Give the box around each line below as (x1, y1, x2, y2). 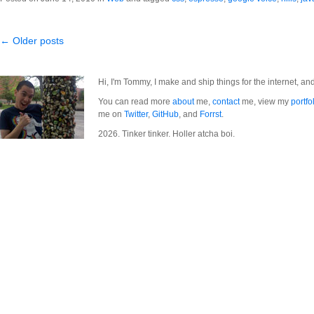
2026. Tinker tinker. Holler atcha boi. (98, 129, 235, 139)
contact (212, 97, 240, 107)
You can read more (98, 97, 172, 107)
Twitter (124, 109, 148, 119)
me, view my (240, 97, 291, 107)
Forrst (200, 109, 221, 119)
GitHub (152, 109, 179, 119)
